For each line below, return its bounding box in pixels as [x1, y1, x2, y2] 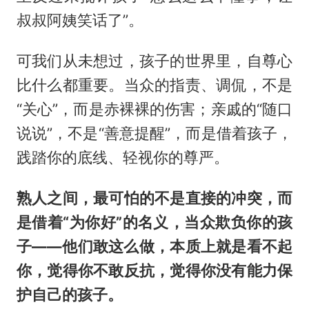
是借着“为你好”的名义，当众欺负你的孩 [16, 213, 293, 232]
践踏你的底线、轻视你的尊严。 [16, 148, 229, 167]
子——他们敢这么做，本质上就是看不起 [16, 237, 293, 256]
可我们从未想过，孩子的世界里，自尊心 [16, 52, 293, 70]
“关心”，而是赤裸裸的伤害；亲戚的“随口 [16, 100, 293, 119]
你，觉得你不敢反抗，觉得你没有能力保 [16, 261, 293, 280]
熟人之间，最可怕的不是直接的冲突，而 [16, 189, 293, 208]
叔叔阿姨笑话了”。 [16, 11, 143, 30]
